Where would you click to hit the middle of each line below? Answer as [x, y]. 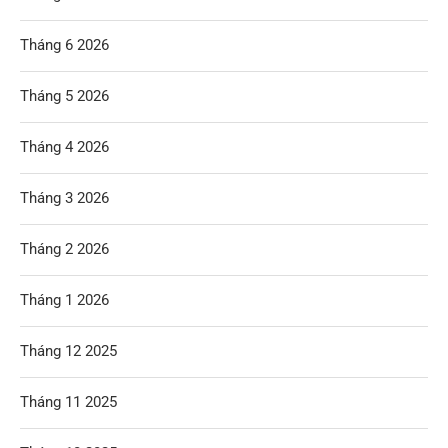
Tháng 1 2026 [64, 300]
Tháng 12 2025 [68, 351]
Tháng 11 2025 [68, 402]
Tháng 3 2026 [64, 198]
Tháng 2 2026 [64, 249]
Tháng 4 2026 [64, 147]
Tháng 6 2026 [64, 45]
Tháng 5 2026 [64, 96]
